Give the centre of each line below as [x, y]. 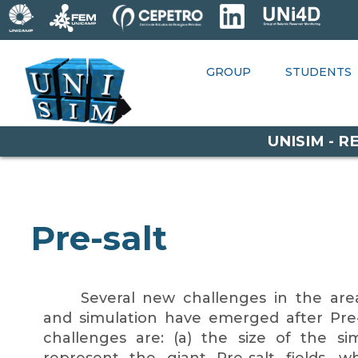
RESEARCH [279, 71]
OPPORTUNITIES [118, 104]
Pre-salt [99, 238]
